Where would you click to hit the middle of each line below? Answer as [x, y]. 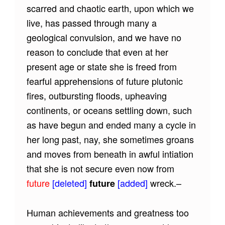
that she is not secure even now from [100, 168]
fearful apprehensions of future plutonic [104, 81]
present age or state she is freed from [101, 66]
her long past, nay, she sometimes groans [110, 139]
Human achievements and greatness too [107, 212]
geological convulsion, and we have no [104, 37]
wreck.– [165, 183]
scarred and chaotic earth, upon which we [110, 8]
